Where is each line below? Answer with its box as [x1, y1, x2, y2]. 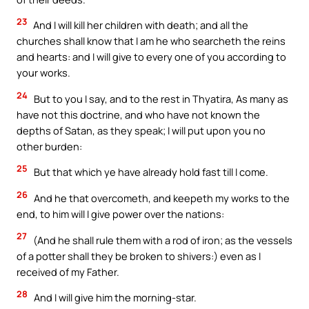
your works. [17, 66, 70, 80]
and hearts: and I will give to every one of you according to [17, 50, 286, 64]
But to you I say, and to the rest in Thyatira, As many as [32, 91, 288, 106]
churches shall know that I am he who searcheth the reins [17, 34, 286, 48]
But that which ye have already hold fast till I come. [32, 165, 268, 179]
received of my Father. [17, 264, 119, 279]
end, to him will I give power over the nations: [17, 207, 224, 221]
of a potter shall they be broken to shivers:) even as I [17, 248, 261, 263]
